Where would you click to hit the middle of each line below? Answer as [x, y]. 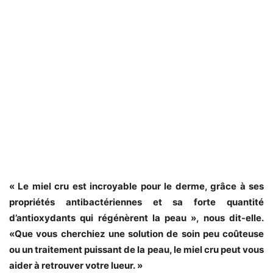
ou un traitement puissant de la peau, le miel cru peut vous [136, 250]
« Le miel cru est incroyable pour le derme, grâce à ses [136, 186]
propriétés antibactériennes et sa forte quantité [136, 202]
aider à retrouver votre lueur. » [76, 266]
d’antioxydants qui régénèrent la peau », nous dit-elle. [136, 218]
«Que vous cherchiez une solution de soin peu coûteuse [136, 234]
